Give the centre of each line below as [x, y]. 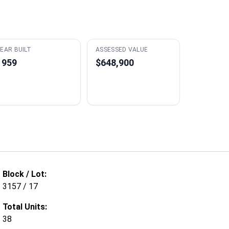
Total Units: [25, 207]
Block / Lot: [25, 174]
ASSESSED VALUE [122, 50]
